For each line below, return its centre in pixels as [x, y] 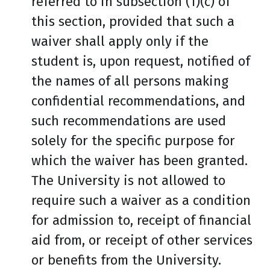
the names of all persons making [130, 81]
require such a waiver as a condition [141, 200]
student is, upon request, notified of [141, 61]
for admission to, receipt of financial [141, 220]
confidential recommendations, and [138, 101]
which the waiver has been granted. [140, 161]
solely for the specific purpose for [133, 141]
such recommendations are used [129, 121]
